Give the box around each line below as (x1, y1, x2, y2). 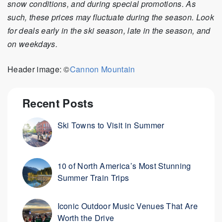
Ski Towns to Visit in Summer (57, 119, 165, 131)
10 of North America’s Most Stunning (57, 160, 191, 171)
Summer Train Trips (57, 171, 129, 183)
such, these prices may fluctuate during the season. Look (7, 11, 214, 23)
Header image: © (7, 63, 70, 75)
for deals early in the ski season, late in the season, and (7, 25, 211, 37)
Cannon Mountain (69, 63, 135, 75)
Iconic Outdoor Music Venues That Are (57, 200, 198, 212)
